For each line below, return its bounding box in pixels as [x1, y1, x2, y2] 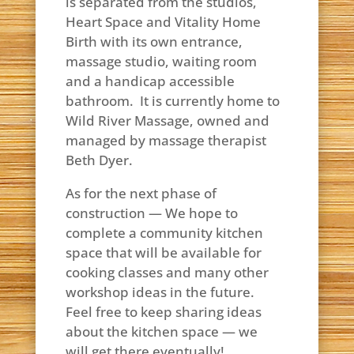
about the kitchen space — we [65, 322, 258, 341]
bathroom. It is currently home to [65, 92, 280, 110]
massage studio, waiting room [65, 52, 257, 70]
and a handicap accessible [65, 72, 235, 90]
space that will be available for [65, 243, 262, 262]
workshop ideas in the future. [65, 283, 254, 301]
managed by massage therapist [65, 131, 266, 149]
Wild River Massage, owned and [65, 111, 269, 130]
